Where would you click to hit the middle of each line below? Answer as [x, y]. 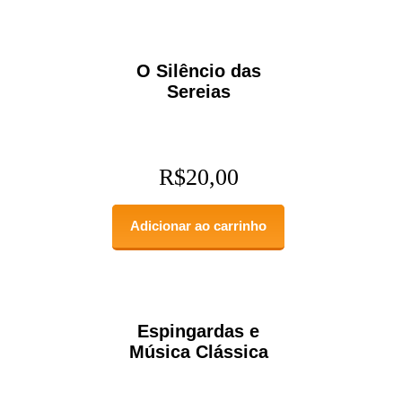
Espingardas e [199, 331]
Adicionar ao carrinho [199, 225]
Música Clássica [198, 351]
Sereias [198, 91]
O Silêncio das [198, 70]
